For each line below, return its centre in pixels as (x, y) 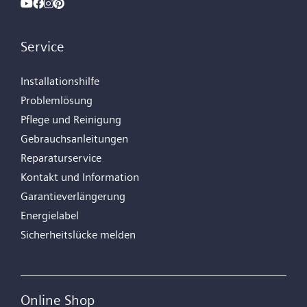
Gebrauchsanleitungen (74, 139)
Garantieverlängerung (73, 196)
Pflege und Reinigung (71, 120)
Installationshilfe (60, 81)
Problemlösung (57, 100)
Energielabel (50, 216)
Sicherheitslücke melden (78, 235)
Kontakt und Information (80, 177)
